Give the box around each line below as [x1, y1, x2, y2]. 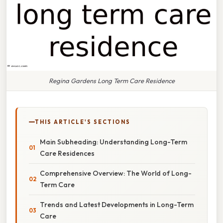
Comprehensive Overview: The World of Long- [40, 168, 192, 178]
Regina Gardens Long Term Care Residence [48, 76, 175, 85]
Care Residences [40, 148, 95, 158]
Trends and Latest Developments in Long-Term [40, 200, 194, 209]
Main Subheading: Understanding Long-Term [40, 137, 187, 146]
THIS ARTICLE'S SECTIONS [35, 118, 130, 125]
